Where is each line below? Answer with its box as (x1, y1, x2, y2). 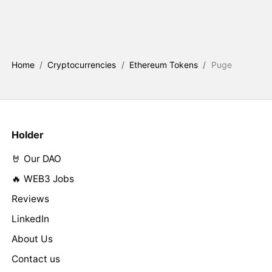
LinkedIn (11, 212, 49, 225)
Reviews (11, 192, 49, 205)
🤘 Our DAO (11, 152, 61, 165)
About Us (11, 233, 53, 245)
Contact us (11, 253, 60, 265)
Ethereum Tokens (129, 59, 199, 70)
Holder (11, 129, 44, 141)
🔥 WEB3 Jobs (11, 172, 74, 185)
